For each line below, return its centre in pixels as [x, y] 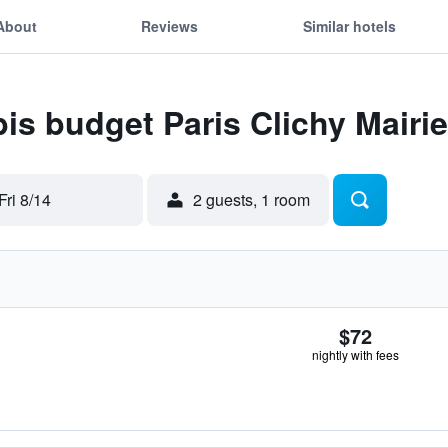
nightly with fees [355, 354]
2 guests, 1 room [251, 199]
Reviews [170, 25]
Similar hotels [349, 25]
